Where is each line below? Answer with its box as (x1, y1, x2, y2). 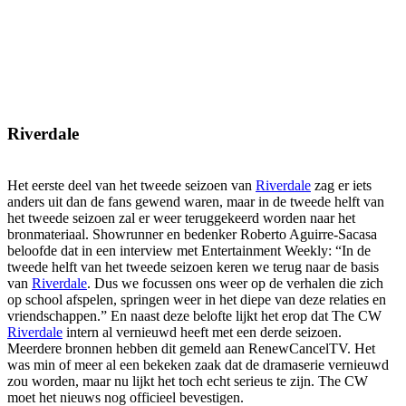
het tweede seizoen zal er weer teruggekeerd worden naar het (7, 209, 355, 226)
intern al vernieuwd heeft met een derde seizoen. (63, 324, 342, 340)
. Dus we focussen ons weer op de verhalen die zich (87, 275, 383, 291)
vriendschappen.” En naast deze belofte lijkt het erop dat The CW (7, 307, 382, 324)
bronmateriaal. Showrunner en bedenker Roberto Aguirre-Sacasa (7, 226, 377, 242)
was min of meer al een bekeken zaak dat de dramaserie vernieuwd (7, 356, 389, 372)
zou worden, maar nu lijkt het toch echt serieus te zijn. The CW (7, 372, 368, 389)
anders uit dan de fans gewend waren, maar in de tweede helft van (7, 193, 384, 209)
